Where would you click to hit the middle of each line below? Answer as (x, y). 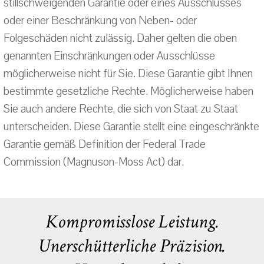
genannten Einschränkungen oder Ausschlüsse (109, 56)
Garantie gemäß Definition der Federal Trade (105, 144)
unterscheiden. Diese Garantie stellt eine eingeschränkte (131, 127)
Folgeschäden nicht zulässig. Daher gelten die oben (120, 38)
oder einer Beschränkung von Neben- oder (100, 21)
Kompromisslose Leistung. (132, 222)
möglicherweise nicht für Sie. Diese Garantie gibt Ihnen (128, 74)
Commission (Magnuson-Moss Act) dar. (94, 162)
